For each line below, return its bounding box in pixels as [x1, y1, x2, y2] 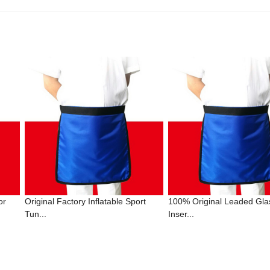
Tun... [25, 209, 47, 219]
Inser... [168, 209, 195, 219]
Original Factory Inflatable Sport [25, 196, 146, 206]
